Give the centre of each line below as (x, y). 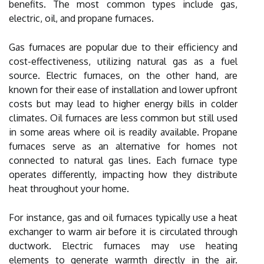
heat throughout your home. (69, 188)
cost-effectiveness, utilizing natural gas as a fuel (123, 61)
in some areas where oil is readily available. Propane (123, 132)
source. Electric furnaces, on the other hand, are (123, 75)
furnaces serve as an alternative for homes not (123, 146)
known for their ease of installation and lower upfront (123, 89)
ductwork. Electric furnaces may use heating (123, 245)
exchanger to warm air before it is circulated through (123, 231)
